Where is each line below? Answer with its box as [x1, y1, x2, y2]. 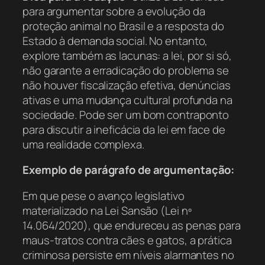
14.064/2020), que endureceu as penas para [22, 217, 241, 233]
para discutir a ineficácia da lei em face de [22, 121, 225, 137]
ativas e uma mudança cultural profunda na [22, 92, 232, 108]
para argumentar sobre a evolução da [22, 3, 205, 19]
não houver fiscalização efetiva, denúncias [22, 77, 231, 93]
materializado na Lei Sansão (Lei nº [22, 202, 192, 218]
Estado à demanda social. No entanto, [22, 33, 208, 49]
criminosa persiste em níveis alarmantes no [22, 247, 234, 263]
